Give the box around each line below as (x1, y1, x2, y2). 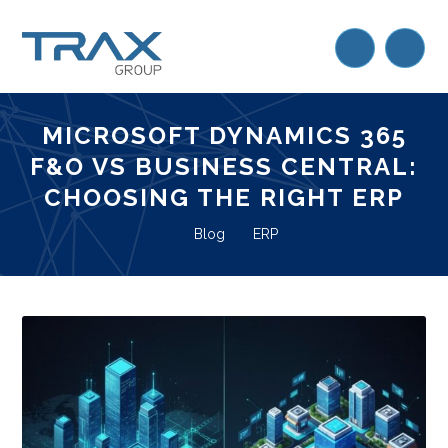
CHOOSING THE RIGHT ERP (44, 183, 404, 212)
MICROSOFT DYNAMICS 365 (41, 121, 407, 150)
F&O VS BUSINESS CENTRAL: (30, 152, 418, 181)
